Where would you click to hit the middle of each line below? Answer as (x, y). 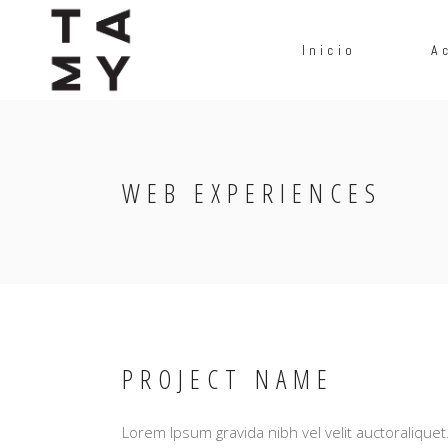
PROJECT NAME (228, 379)
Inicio (329, 49)
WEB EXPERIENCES (252, 193)
